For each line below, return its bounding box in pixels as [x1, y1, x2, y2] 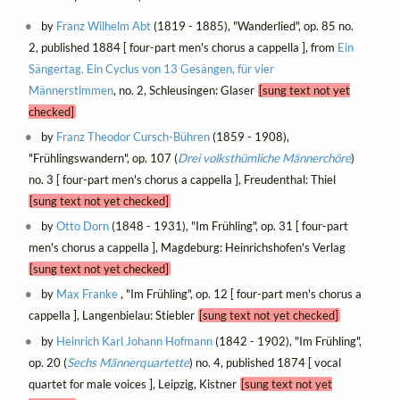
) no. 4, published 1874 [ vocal [188, 354, 341, 370]
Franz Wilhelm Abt [56, 19, 152, 34]
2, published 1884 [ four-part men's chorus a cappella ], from [28, 40, 337, 55]
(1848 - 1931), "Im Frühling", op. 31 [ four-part [109, 219, 349, 234]
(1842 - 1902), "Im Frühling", [212, 333, 362, 348]
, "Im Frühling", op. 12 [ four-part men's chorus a [118, 287, 362, 302]
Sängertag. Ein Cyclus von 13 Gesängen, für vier [28, 62, 274, 77]
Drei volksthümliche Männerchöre [177, 151, 351, 166]
